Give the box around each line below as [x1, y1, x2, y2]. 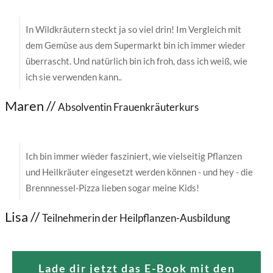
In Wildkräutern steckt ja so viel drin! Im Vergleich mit [26, 23, 241, 35]
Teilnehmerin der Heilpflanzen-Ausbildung [42, 211, 230, 224]
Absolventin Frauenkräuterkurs [58, 100, 199, 113]
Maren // [5, 97, 58, 114]
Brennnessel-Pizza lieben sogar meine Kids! [26, 182, 199, 193]
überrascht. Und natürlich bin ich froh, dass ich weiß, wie [26, 55, 247, 66]
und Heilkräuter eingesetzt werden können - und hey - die [26, 166, 253, 177]
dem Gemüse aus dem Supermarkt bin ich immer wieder [26, 39, 246, 51]
